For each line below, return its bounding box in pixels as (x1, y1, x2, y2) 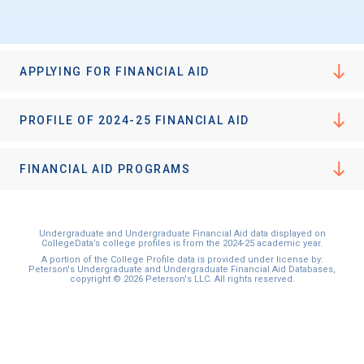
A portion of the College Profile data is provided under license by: (41, 254, 323, 266)
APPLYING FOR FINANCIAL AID (19, 65, 210, 79)
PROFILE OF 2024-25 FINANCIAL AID (19, 114, 249, 128)
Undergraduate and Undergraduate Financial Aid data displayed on (38, 228, 326, 240)
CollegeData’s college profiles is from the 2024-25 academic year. (41, 238, 323, 249)
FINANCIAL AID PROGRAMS (19, 162, 191, 176)
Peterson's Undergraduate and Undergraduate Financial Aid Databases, (28, 264, 336, 275)
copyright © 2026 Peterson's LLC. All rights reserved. (69, 274, 295, 285)
